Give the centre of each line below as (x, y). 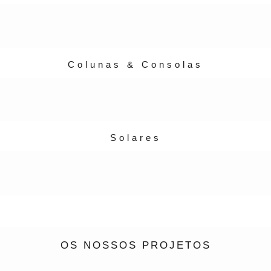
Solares (135, 138)
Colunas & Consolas (135, 64)
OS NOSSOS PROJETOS (135, 245)
